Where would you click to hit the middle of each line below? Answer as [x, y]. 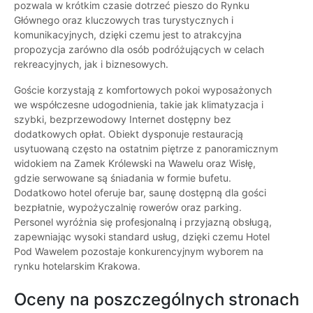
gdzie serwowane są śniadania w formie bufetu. [123, 178]
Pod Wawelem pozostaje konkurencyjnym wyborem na [139, 252]
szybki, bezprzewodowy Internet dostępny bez [123, 119]
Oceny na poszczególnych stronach [156, 300]
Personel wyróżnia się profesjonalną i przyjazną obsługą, [143, 222]
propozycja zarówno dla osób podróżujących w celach [139, 50]
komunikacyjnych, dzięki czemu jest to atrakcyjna [128, 35]
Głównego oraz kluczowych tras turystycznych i [124, 20]
